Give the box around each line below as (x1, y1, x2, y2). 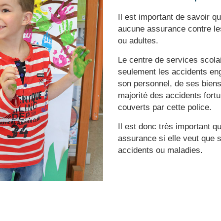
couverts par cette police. (118, 103, 212, 112)
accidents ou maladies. (118, 146, 203, 155)
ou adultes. (118, 36, 158, 45)
